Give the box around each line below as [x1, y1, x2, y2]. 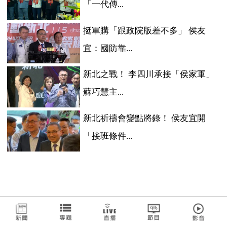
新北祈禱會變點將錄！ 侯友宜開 [83, 113, 206, 123]
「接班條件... [83, 131, 132, 141]
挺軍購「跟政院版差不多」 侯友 [83, 25, 206, 35]
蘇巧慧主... [83, 87, 124, 97]
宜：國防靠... [83, 43, 132, 53]
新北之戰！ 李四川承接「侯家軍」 [83, 69, 214, 80]
